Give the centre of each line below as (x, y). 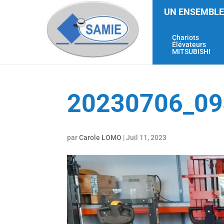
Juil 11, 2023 (146, 137)
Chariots (185, 37)
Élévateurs (189, 44)
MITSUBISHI (191, 51)
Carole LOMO (100, 137)
